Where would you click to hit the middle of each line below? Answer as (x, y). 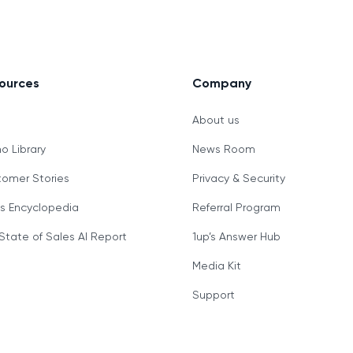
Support (213, 294)
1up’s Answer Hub (236, 236)
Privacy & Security (238, 178)
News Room (223, 149)
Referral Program (236, 207)
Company (221, 83)
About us (216, 119)
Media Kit (216, 265)
